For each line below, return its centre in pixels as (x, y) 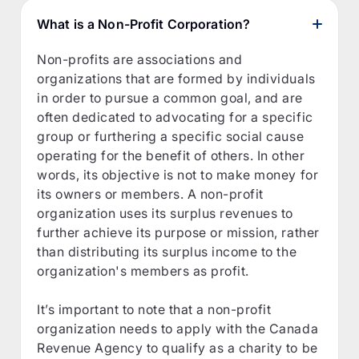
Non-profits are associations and (140, 59)
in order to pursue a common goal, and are (170, 97)
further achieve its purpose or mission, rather (178, 232)
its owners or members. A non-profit (150, 194)
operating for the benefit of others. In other (171, 155)
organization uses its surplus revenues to (165, 213)
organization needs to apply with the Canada (178, 328)
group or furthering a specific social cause (171, 136)
